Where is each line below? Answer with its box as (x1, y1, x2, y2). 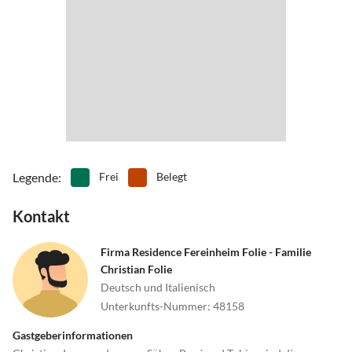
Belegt (156, 169, 187, 183)
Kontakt (13, 206, 70, 225)
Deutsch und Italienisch (101, 280, 215, 294)
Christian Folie (101, 262, 172, 276)
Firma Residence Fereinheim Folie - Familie (101, 244, 311, 258)
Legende (13, 169, 58, 185)
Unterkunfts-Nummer (101, 299, 207, 313)
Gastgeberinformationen (13, 328, 133, 342)
